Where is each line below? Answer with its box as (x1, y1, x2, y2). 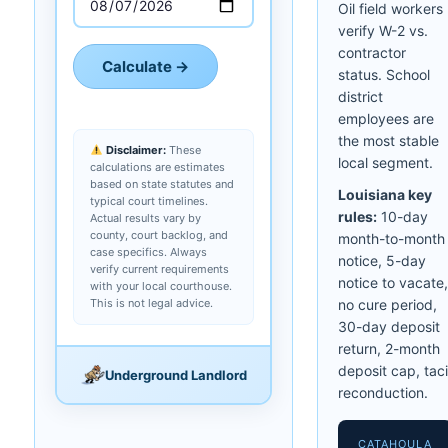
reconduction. (338, 383, 428, 401)
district (338, 87, 383, 105)
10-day (377, 207, 428, 225)
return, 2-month (338, 339, 440, 357)
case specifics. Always (90, 244, 207, 259)
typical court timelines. (90, 193, 208, 208)
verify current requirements (90, 261, 229, 276)
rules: (338, 207, 377, 225)
